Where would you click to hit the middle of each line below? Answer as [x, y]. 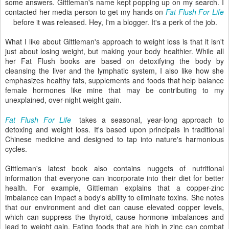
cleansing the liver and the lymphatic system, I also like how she [114, 71]
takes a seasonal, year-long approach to [152, 120]
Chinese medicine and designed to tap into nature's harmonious [114, 139]
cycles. [16, 149]
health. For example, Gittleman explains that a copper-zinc [114, 188]
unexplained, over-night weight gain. [63, 100]
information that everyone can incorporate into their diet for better [114, 178]
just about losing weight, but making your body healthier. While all [114, 51]
